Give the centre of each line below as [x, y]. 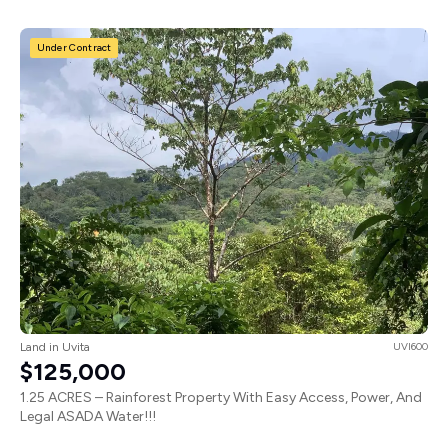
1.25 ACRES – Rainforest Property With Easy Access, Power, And [221, 397]
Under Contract [74, 48]
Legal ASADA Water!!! [88, 416]
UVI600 [410, 346]
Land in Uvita [55, 346]
